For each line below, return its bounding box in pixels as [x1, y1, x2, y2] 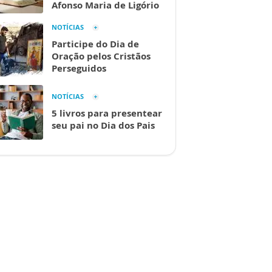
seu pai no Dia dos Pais [52, 119, 155, 132]
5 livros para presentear [52, 107, 162, 120]
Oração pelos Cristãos [52, 50, 151, 63]
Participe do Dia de [52, 38, 139, 50]
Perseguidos [52, 62, 106, 75]
